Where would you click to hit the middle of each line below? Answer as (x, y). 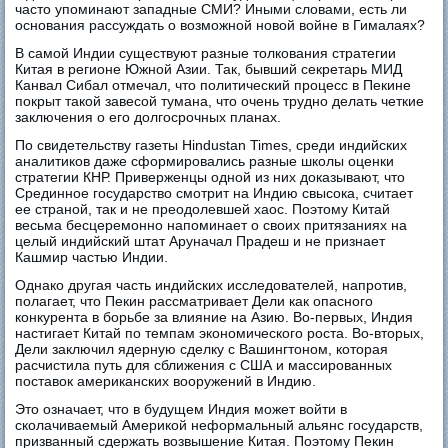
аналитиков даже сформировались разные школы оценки (205, 160)
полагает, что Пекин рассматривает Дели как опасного (194, 300)
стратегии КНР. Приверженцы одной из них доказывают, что (210, 176)
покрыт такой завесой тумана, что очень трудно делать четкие (220, 100)
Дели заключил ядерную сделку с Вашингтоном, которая (202, 348)
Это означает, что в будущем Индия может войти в (181, 408)
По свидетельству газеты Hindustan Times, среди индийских (211, 144)
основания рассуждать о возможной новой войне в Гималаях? (220, 24)
